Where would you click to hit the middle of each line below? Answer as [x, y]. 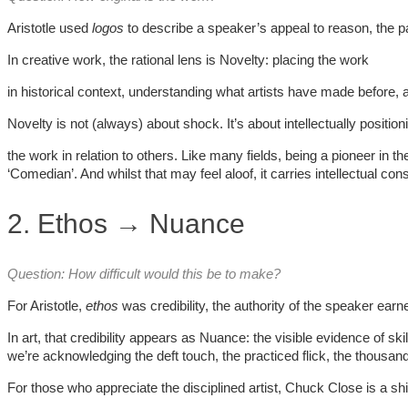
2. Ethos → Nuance [126, 223]
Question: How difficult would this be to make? [144, 273]
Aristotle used [50, 27]
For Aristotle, [46, 305]
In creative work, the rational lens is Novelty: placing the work [188, 59]
